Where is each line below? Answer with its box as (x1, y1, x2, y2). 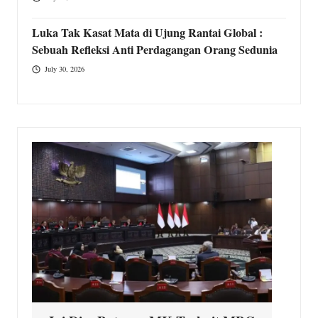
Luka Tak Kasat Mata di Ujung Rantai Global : (32, 23, 263, 41)
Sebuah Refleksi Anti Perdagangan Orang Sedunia (32, 40, 278, 58)
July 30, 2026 (44, 64, 84, 75)
